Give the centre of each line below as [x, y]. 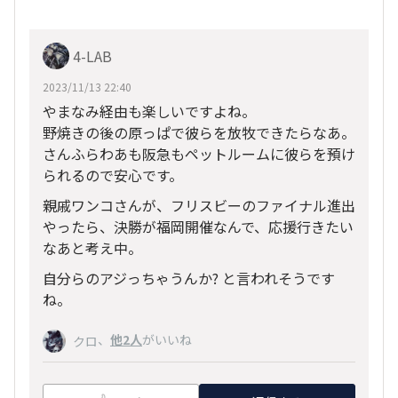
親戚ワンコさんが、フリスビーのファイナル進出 [199, 206]
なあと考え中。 [92, 248]
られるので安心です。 [113, 175]
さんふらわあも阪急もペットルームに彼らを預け [199, 154]
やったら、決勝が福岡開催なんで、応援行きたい [198, 227]
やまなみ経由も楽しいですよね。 [149, 111]
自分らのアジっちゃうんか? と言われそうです [189, 279]
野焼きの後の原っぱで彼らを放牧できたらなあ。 [199, 133]
